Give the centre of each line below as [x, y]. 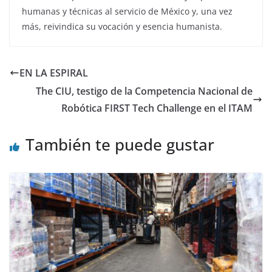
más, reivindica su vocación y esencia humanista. [122, 26]
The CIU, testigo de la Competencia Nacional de [144, 91]
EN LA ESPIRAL [57, 73]
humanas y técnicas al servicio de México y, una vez [127, 11]
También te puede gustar [120, 144]
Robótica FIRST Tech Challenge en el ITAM [157, 108]
